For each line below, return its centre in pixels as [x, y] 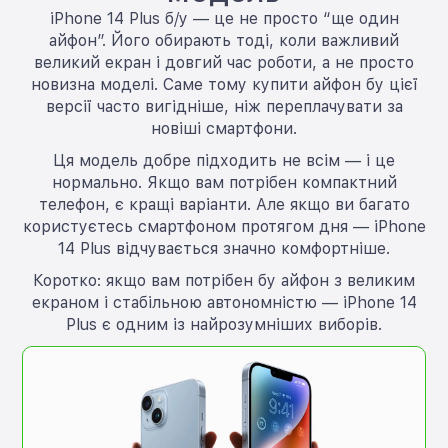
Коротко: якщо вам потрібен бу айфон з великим [224, 280]
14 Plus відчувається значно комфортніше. [224, 248]
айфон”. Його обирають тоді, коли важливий [224, 40]
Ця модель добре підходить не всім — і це [224, 160]
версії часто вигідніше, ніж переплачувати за [224, 106]
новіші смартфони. [224, 128]
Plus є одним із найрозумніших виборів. [224, 324]
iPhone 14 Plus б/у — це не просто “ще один [224, 18]
